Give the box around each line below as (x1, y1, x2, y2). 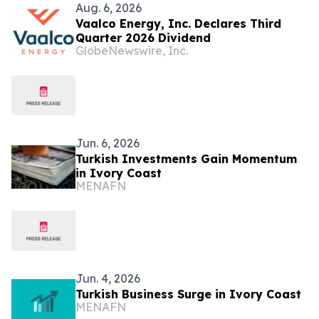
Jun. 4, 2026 (75, 271, 140, 286)
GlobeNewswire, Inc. (75, 43, 188, 58)
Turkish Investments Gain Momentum (75, 152, 297, 167)
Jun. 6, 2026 (75, 136, 140, 151)
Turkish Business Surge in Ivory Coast (75, 287, 301, 302)
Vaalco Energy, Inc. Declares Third (75, 16, 281, 31)
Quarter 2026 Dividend (75, 31, 211, 46)
